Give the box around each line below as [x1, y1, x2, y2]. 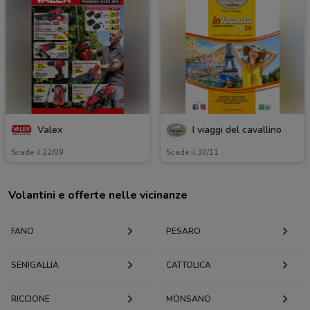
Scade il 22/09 [11, 147, 64, 158]
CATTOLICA [166, 259, 211, 271]
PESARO [166, 225, 201, 237]
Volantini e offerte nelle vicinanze [8, 187, 188, 203]
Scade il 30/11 [166, 147, 219, 158]
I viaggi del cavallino [192, 123, 282, 137]
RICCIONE [11, 293, 50, 304]
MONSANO [166, 293, 211, 304]
